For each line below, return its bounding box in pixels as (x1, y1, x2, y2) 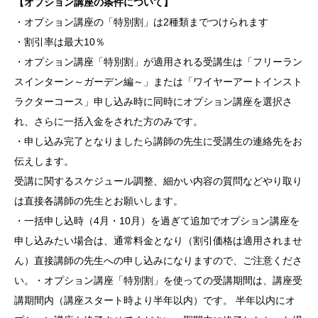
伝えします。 (14, 155, 74, 168)
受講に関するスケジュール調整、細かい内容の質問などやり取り (14, 175, 302, 187)
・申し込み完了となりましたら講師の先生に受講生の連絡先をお (14, 136, 302, 148)
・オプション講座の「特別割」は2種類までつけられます (14, 16, 268, 28)
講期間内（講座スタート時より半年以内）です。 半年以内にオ (14, 295, 295, 307)
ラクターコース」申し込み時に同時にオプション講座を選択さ (14, 96, 292, 108)
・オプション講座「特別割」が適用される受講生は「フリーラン (14, 56, 302, 68)
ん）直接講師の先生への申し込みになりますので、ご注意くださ (14, 255, 302, 267)
